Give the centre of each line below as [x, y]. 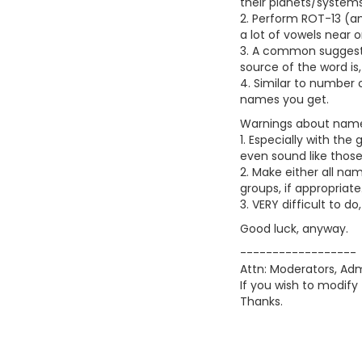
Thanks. [261, 301]
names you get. [284, 99]
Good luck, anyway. [294, 229]
